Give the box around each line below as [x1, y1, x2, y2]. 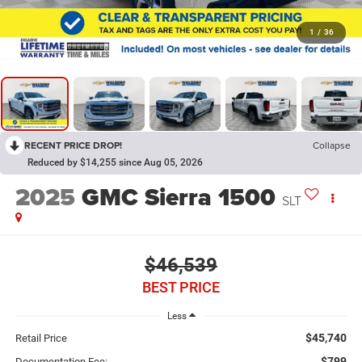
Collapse [313, 138, 351, 153]
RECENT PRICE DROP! [24, 138, 122, 153]
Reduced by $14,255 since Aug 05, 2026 [27, 157, 203, 169]
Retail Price [15, 331, 67, 344]
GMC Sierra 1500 [81, 179, 276, 216]
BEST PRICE [142, 278, 220, 296]
